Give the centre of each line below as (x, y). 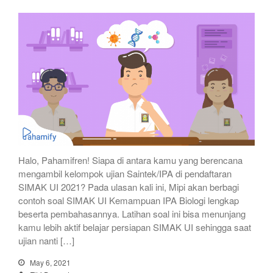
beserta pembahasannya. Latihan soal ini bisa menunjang (132, 213)
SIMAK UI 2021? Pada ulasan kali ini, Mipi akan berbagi (129, 186)
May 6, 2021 (49, 262)
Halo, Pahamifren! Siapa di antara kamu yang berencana (130, 160)
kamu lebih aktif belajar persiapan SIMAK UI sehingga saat (135, 227)
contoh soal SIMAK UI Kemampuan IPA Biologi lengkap (129, 200)
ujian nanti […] (46, 240)
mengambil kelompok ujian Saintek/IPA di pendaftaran (125, 173)
